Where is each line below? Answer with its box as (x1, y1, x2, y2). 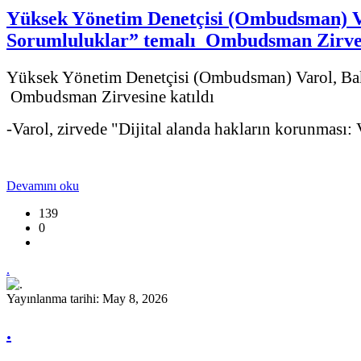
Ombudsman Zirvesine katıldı (6, 87, 214, 106)
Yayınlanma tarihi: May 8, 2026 (6, 292, 168, 306)
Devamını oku (6, 179, 79, 193)
